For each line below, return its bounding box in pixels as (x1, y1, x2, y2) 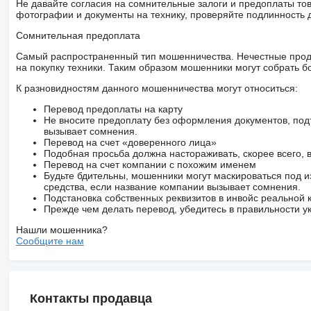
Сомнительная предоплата (15, 30, 140, 42)
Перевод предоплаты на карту (43, 103, 183, 115)
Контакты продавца (29, 292, 152, 306)
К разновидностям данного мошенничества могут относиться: (15, 83, 298, 94)
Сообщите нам (15, 235, 84, 247)
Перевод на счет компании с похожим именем (43, 159, 256, 171)
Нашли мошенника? (15, 224, 108, 236)
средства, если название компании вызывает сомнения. (43, 181, 301, 193)
